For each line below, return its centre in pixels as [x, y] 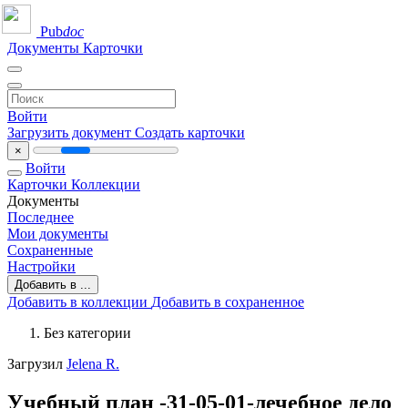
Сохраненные [50, 250]
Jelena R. [93, 364]
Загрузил [37, 364]
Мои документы [58, 234]
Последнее [41, 217]
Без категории [87, 333]
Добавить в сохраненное [228, 302]
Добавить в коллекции [79, 302]
